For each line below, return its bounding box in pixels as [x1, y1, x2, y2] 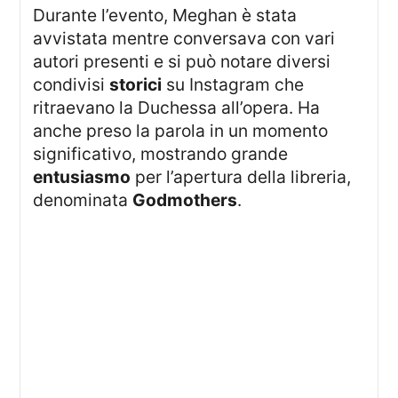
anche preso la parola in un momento [33, 120, 329, 142]
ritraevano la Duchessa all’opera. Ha [33, 97, 321, 119]
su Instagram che [162, 74, 305, 96]
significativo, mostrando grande [33, 143, 289, 165]
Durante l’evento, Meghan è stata [33, 4, 46, 27]
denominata [33, 189, 133, 211]
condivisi [33, 74, 110, 96]
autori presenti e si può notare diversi [33, 51, 331, 73]
